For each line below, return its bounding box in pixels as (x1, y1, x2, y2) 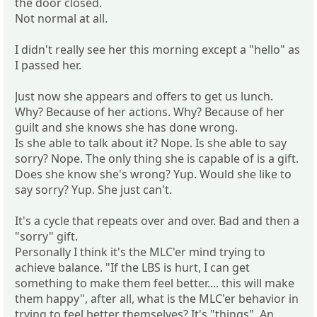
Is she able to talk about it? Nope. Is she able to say (15, 134, 287, 151)
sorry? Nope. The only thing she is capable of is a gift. (15, 150, 299, 166)
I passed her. (15, 57, 81, 73)
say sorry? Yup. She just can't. (15, 181, 172, 197)
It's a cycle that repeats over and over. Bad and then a (15, 212, 299, 229)
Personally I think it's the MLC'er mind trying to (15, 243, 265, 260)
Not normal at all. (15, 10, 108, 26)
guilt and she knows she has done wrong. (15, 119, 238, 135)
